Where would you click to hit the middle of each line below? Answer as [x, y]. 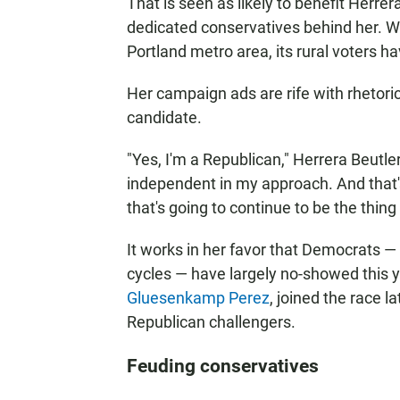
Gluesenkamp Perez [198, 298]
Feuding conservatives [223, 366]
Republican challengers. [211, 322]
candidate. [164, 117]
